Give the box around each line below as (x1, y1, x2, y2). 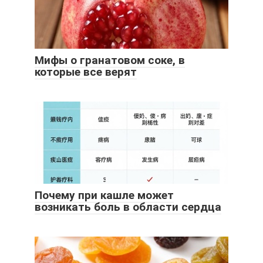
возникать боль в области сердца (35, 200, 221, 214)
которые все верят (35, 65, 137, 79)
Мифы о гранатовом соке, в (35, 53, 185, 67)
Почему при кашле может (35, 188, 174, 202)
